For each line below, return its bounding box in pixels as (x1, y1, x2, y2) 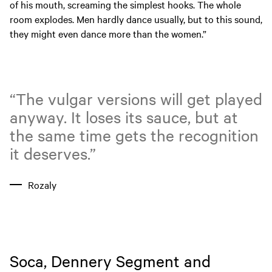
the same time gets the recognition (10, 124, 259, 145)
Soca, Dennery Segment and (10, 250, 211, 271)
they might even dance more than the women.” (10, 27, 206, 41)
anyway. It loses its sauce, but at (10, 106, 238, 127)
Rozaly (28, 177, 56, 191)
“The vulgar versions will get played (10, 88, 262, 109)
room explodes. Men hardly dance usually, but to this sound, (10, 12, 262, 26)
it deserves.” (10, 143, 96, 163)
